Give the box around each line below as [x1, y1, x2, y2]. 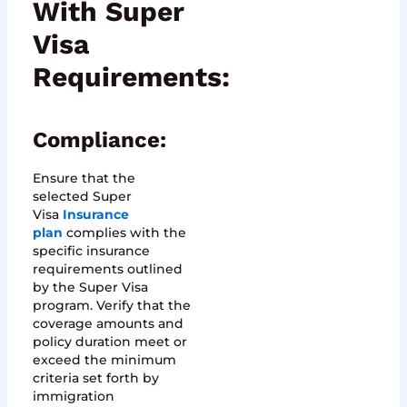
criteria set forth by [32, 369, 159, 386]
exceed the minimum [32, 351, 176, 368]
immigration [32, 387, 114, 404]
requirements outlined [32, 260, 183, 277]
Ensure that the [32, 169, 135, 186]
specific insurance [32, 242, 150, 259]
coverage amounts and [32, 314, 184, 332]
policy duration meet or [32, 333, 187, 350]
